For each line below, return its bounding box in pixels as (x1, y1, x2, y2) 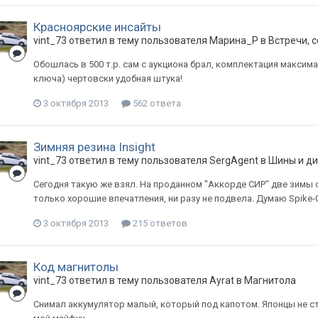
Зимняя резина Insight (33, 140, 155, 154)
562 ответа (130, 98, 181, 109)
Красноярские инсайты (33, 20, 161, 34)
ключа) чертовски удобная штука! (33, 73, 182, 84)
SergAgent (209, 155, 258, 166)
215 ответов (130, 218, 187, 229)
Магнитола (243, 275, 296, 286)
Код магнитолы (33, 260, 119, 274)
